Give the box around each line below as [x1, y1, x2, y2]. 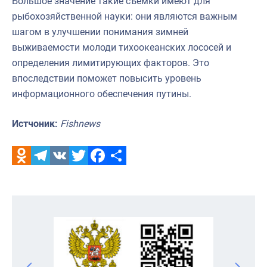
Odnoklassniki [12, 168, 72, 180]
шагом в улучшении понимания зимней [12, 26, 188, 38]
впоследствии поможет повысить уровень [12, 72, 201, 84]
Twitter [69, 168, 98, 180]
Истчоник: [12, 117, 58, 129]
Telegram [31, 168, 70, 180]
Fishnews [60, 117, 100, 129]
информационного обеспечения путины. [12, 88, 191, 100]
